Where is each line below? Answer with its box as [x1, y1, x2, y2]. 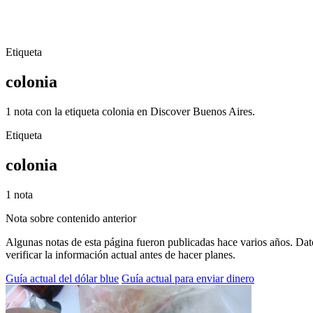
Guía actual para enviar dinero [122, 272, 254, 284]
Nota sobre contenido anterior [6, 212, 136, 224]
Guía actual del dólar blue [6, 272, 119, 284]
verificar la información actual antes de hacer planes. [6, 248, 235, 261]
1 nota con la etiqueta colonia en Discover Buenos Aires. [6, 105, 255, 117]
